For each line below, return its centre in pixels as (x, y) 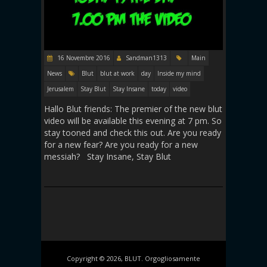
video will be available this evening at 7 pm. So (133, 121)
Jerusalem (60, 89)
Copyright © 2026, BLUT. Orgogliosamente (133, 259)
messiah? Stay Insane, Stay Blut (108, 157)
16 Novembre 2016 (83, 58)
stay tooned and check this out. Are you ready (133, 133)
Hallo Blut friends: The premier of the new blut (133, 109)
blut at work (117, 74)
